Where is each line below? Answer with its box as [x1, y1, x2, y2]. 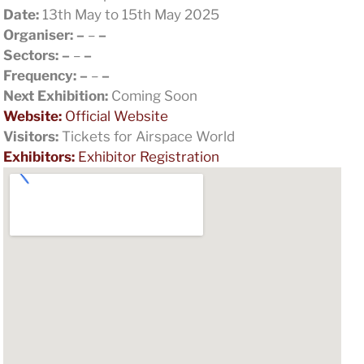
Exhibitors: [2, 148, 75, 165]
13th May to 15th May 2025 [38, 6, 219, 23]
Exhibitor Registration [74, 148, 219, 165]
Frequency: [2, 67, 76, 84]
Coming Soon [107, 87, 197, 104]
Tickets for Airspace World [58, 128, 235, 145]
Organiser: [2, 26, 73, 43]
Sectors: [2, 46, 58, 63]
